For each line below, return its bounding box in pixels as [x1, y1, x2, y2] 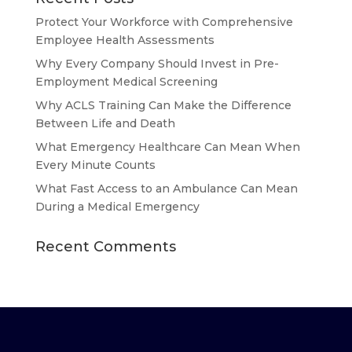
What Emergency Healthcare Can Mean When [35, 140, 300, 154]
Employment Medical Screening [35, 75, 218, 89]
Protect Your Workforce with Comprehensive [35, 15, 293, 29]
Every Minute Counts [35, 158, 156, 172]
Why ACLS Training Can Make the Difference [35, 98, 291, 112]
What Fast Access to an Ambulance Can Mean [35, 181, 298, 196]
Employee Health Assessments [35, 33, 214, 47]
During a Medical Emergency [35, 200, 200, 214]
